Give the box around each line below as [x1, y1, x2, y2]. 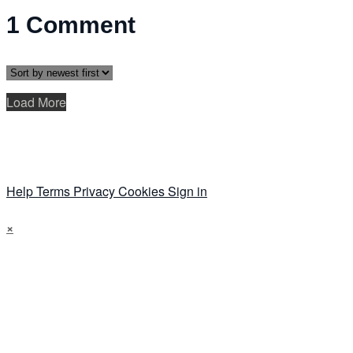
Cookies [118, 182, 168, 201]
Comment [26, 12, 136, 39]
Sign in [168, 182, 207, 201]
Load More [6, 93, 66, 112]
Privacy [73, 182, 118, 201]
